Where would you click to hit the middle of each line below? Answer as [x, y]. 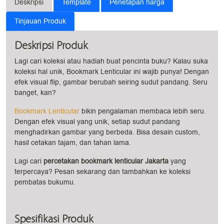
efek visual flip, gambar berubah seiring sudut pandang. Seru [111, 82]
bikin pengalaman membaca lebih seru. [143, 111]
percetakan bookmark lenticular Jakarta [106, 161]
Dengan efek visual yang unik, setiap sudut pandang [97, 122]
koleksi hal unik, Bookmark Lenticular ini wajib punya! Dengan [112, 72]
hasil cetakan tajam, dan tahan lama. [73, 143]
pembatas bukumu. [45, 182]
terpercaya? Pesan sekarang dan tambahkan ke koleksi [102, 172]
